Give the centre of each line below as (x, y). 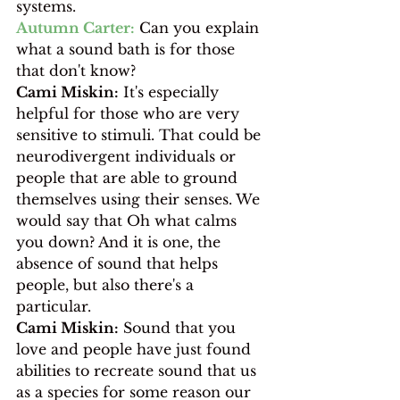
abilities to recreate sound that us (138, 370)
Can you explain (199, 27)
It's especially (171, 92)
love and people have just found (136, 349)
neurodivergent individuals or (128, 156)
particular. (54, 306)
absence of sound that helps (119, 263)
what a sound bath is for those (128, 49)
